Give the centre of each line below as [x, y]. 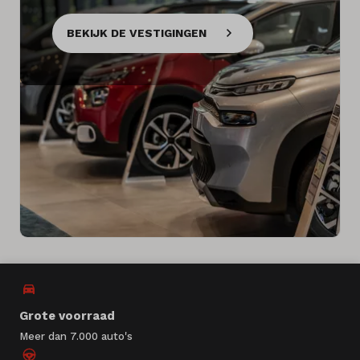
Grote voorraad [67, 316]
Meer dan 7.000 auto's [76, 337]
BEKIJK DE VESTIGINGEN [137, 33]
